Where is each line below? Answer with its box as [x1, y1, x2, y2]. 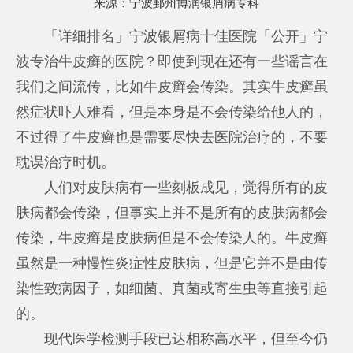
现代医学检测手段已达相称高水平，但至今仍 [16, 330, 329, 347]
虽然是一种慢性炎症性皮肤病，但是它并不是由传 [16, 255, 329, 271]
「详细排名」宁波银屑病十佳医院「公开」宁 [16, 28, 329, 44]
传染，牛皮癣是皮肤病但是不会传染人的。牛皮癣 [16, 229, 329, 246]
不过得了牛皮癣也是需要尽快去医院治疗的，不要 [16, 128, 329, 145]
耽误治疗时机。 [16, 154, 116, 170]
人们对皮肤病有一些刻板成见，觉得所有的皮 [16, 179, 329, 195]
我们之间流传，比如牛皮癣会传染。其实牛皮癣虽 [16, 78, 329, 95]
